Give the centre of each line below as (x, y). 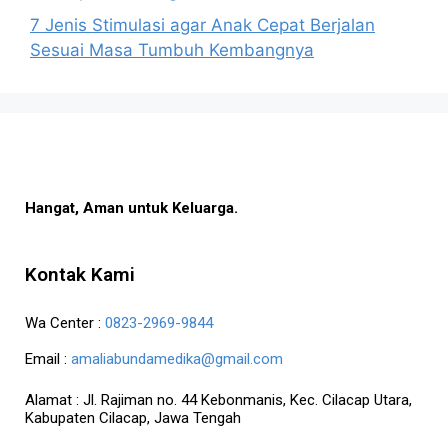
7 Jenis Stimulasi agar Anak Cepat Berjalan (202, 24)
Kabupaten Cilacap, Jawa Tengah (133, 417)
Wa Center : (65, 323)
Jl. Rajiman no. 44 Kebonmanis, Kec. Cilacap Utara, (247, 399)
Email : (48, 359)
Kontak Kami (80, 274)
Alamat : (54, 399)
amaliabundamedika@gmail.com (177, 359)
